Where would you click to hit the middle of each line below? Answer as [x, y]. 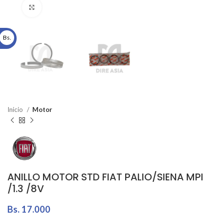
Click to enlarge [66, 7]
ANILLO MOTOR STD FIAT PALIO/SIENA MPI [105, 177]
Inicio [16, 110]
